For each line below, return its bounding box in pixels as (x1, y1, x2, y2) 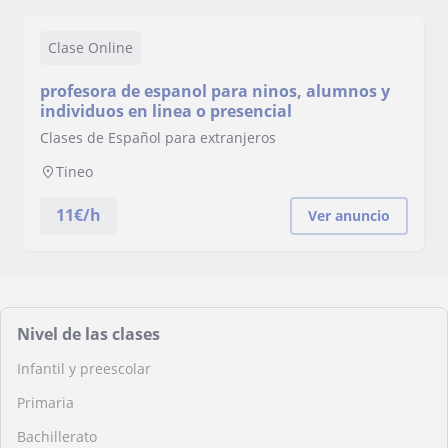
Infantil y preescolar (17, 359, 151, 378)
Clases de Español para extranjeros (40, 128, 276, 147)
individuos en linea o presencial (40, 100, 292, 122)
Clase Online (48, 38, 133, 57)
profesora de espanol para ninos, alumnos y (40, 80, 390, 102)
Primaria (17, 393, 74, 412)
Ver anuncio (308, 206, 390, 225)
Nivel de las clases (17, 323, 160, 345)
